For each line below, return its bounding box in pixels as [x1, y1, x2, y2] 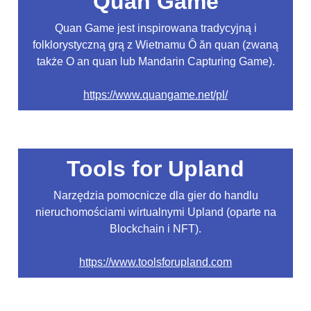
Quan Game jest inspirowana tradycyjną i [54, 22, 257, 35]
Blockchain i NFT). [110, 222, 201, 235]
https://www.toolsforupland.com [79, 255, 232, 268]
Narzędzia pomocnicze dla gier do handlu [53, 189, 258, 201]
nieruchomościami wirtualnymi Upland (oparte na [35, 205, 276, 218]
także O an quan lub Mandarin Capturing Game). [36, 56, 275, 68]
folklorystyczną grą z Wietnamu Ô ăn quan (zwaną [33, 39, 278, 51]
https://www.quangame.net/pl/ [83, 89, 228, 101]
